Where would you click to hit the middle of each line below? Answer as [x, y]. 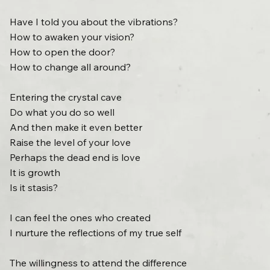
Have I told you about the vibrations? [94, 22]
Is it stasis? [34, 188]
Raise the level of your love [71, 143]
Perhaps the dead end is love [75, 158]
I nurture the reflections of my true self [96, 233]
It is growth [35, 173]
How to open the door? [63, 52]
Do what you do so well [62, 112]
